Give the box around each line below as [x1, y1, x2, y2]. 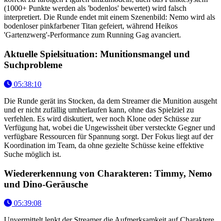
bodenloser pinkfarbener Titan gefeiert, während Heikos [4, 22, 178, 31]
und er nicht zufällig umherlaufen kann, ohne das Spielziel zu [4, 105, 194, 114]
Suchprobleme [4, 60, 62, 71]
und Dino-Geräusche [4, 179, 88, 189]
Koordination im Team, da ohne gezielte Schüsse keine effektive [4, 141, 204, 149]
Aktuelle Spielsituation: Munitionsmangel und [4, 49, 190, 60]
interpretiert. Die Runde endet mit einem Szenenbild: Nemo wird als [4, 13, 215, 22]
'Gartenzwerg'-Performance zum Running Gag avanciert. [4, 31, 181, 39]
